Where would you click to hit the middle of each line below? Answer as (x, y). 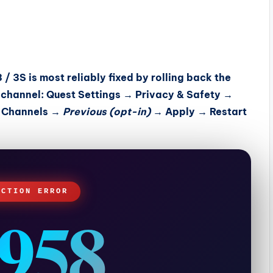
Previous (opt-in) (107, 112)
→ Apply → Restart (199, 112)
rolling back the (191, 77)
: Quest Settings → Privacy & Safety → (137, 94)
